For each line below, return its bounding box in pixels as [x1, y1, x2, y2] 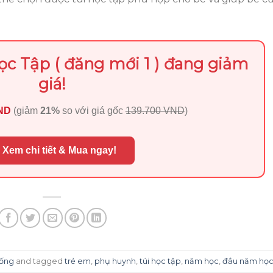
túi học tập [140, 256, 182, 266]
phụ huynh [94, 256, 136, 266]
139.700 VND [125, 105, 185, 116]
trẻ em [65, 256, 91, 266]
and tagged [14, 256, 65, 266]
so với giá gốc [59, 105, 126, 116]
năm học [185, 256, 219, 266]
